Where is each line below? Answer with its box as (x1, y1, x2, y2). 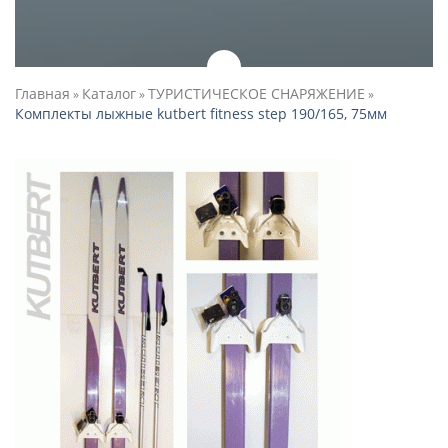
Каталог (82, 84, 136, 103)
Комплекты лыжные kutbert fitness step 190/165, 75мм (15, 104, 387, 123)
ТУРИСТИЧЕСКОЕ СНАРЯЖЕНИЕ (148, 84, 365, 103)
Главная (15, 84, 70, 103)
